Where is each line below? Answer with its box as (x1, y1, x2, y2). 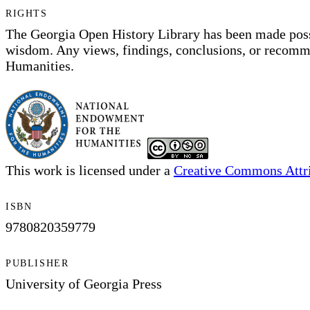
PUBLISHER (6, 258, 69, 269)
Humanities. (6, 57, 74, 73)
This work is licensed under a (6, 162, 174, 178)
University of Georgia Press (6, 276, 162, 292)
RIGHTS (6, 8, 48, 19)
